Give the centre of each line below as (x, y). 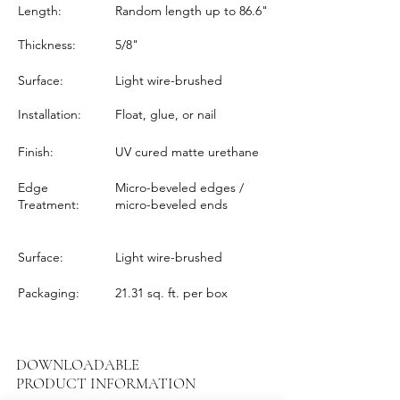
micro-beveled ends (171, 204)
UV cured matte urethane (187, 152)
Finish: (36, 152)
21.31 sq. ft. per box (171, 293)
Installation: (50, 114)
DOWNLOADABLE (78, 365)
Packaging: (49, 293)
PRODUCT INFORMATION (106, 383)
